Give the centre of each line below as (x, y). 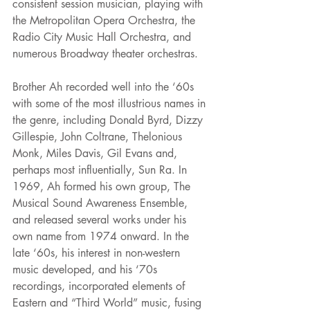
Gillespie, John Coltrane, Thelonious (99, 136)
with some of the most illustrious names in (111, 103)
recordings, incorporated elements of (100, 286)
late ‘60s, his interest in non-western (98, 253)
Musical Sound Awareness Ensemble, (102, 203)
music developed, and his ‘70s (86, 269)
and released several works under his (101, 219)
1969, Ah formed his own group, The (103, 186)
